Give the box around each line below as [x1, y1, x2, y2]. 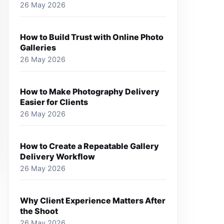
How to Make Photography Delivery [20, 86, 160, 97]
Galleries [20, 42, 56, 53]
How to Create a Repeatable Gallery [20, 140, 159, 151]
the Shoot [20, 205, 58, 216]
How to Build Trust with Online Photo [20, 32, 164, 42]
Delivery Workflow [20, 151, 95, 161]
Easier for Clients [20, 97, 88, 107]
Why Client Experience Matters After [20, 195, 166, 205]
